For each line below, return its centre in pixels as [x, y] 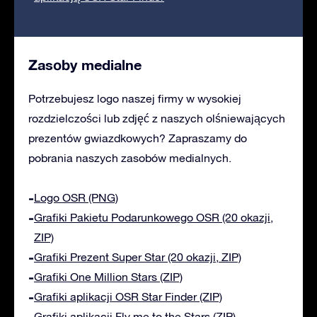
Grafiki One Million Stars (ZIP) [108, 277]
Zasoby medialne [85, 65]
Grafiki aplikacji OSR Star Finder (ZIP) [128, 297]
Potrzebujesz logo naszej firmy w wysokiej [135, 99]
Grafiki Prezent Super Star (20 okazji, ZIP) [138, 257]
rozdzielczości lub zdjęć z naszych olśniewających [157, 119]
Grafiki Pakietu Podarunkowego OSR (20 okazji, [154, 218]
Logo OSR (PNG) [76, 198]
